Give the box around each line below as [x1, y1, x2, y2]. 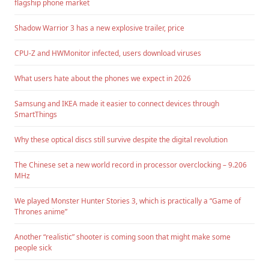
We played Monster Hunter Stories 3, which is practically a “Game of [14, 196, 241, 207]
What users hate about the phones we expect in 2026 [14, 73, 191, 84]
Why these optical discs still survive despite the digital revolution [14, 134, 228, 145]
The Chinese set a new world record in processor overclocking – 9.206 [14, 160, 247, 171]
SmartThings [14, 109, 57, 120]
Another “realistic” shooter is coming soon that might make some [14, 232, 231, 243]
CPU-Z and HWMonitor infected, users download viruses [14, 48, 201, 59]
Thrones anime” [14, 207, 67, 217]
